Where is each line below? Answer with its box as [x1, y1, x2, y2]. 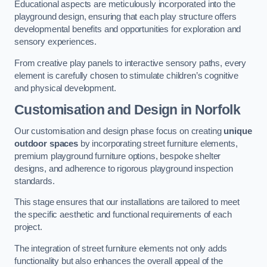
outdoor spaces [14, 138, 78, 148]
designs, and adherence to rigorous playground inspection [14, 163, 233, 173]
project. [14, 222, 42, 232]
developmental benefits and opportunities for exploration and [14, 24, 241, 35]
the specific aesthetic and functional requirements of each [14, 210, 232, 220]
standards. [14, 176, 55, 186]
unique [223, 126, 252, 136]
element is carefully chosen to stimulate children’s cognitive [14, 70, 239, 80]
